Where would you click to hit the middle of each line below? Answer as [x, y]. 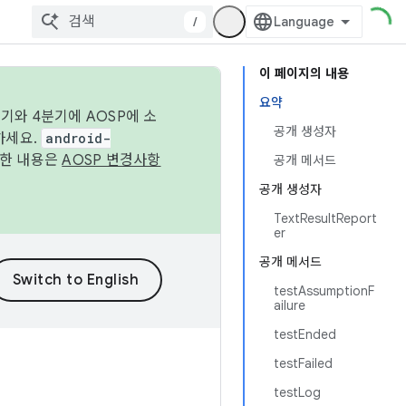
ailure [290, 305]
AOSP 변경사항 [111, 160]
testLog [297, 392]
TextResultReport [325, 218]
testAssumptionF [324, 291]
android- [78, 138]
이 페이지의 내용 [304, 73]
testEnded [305, 334]
